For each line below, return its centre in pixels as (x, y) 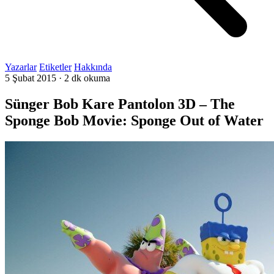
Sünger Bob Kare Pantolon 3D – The (120, 104)
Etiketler (55, 67)
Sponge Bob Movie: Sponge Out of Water (134, 120)
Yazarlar (21, 67)
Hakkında (93, 67)
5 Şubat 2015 (31, 78)
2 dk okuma (87, 78)
